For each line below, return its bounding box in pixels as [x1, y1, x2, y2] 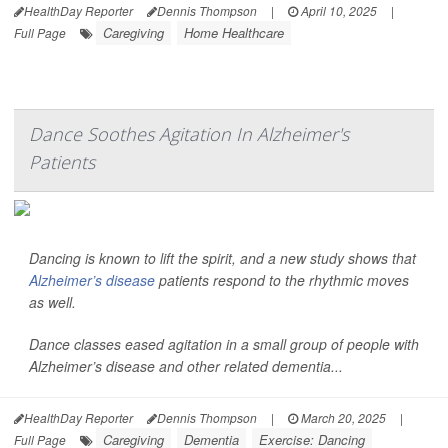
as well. [29, 292, 76, 312]
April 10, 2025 [298, 2, 377, 19]
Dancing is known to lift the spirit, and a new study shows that [29, 248, 416, 268]
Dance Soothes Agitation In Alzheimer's [29, 122, 349, 146]
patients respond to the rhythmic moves [155, 270, 409, 290]
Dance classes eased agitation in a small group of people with [29, 334, 419, 354]
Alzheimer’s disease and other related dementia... [29, 356, 343, 376]
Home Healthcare [184, 23, 284, 42]
